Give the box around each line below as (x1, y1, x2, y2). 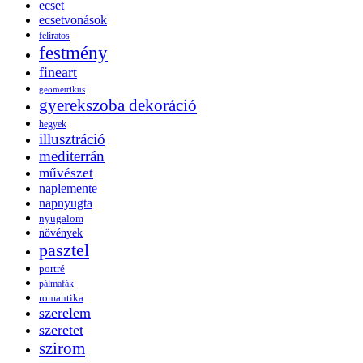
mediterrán (39, 147, 105, 164)
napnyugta (39, 195, 92, 210)
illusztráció (39, 130, 105, 147)
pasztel (39, 239, 89, 260)
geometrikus (39, 83, 85, 94)
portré (39, 262, 65, 275)
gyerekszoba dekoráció (39, 95, 197, 115)
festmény (39, 41, 108, 63)
